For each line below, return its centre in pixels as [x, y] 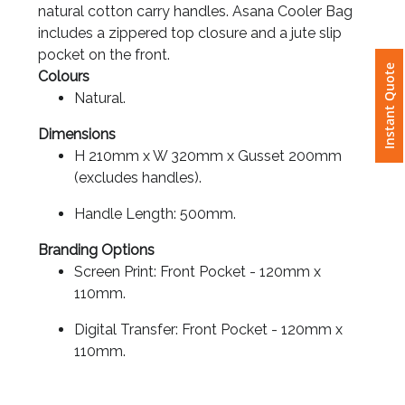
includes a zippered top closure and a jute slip [190, 33]
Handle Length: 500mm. [155, 214]
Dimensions [77, 135]
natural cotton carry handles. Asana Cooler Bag [195, 12]
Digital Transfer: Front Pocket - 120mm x [208, 330]
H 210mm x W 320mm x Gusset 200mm [208, 156]
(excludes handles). [138, 178]
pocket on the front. [104, 55]
